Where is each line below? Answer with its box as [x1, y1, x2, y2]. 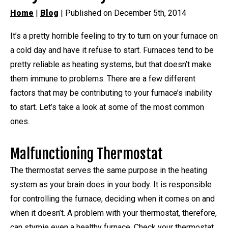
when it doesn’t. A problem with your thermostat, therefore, [10, 208, 217, 218]
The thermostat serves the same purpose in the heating [10, 165, 207, 175]
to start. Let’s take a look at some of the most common [10, 102, 204, 112]
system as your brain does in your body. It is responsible [10, 179, 212, 189]
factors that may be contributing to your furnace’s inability [10, 88, 212, 98]
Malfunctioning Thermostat [10, 145, 163, 163]
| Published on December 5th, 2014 [59, 8, 186, 18]
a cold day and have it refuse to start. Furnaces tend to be [10, 45, 214, 55]
